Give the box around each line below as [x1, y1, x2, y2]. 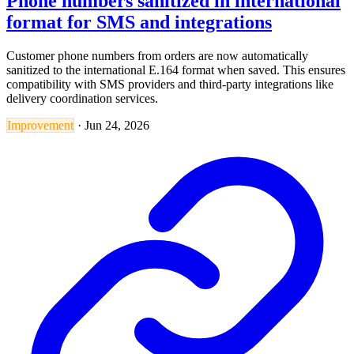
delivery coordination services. [6, 91, 158, 105]
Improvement [7, 118, 73, 132]
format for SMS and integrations [6, 11, 272, 32]
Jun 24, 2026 [85, 118, 149, 132]
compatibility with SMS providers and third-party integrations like [6, 77, 333, 91]
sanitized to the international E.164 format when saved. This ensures [6, 62, 345, 77]
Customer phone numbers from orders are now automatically [6, 48, 308, 62]
